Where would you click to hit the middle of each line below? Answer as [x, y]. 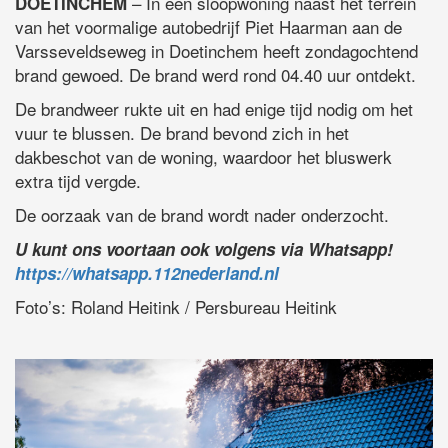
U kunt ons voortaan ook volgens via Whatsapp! [204, 249]
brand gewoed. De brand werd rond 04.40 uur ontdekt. [215, 75]
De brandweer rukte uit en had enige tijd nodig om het [214, 109]
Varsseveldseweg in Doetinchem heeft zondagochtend [216, 51]
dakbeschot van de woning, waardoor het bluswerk [203, 157]
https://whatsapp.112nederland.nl [147, 273]
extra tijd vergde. [78, 181]
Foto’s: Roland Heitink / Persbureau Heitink [176, 307]
